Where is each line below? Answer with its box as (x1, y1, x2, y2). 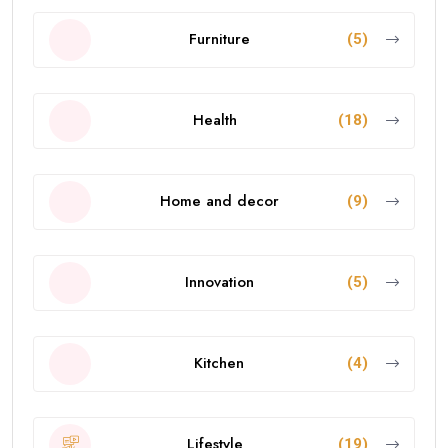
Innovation (184, 271, 254, 294)
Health (192, 109, 237, 132)
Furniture (188, 28, 250, 51)
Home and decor (159, 190, 279, 213)
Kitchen (194, 352, 244, 375)
